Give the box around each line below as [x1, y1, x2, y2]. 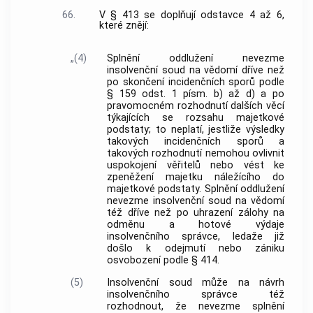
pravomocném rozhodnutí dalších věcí [107, 99, 284, 112]
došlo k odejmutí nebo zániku [107, 242, 284, 254]
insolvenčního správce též [107, 289, 284, 301]
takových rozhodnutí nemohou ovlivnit [107, 147, 284, 159]
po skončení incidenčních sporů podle [107, 75, 284, 88]
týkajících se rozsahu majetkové [107, 111, 284, 124]
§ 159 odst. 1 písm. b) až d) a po [107, 87, 284, 100]
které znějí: [99, 19, 149, 31]
